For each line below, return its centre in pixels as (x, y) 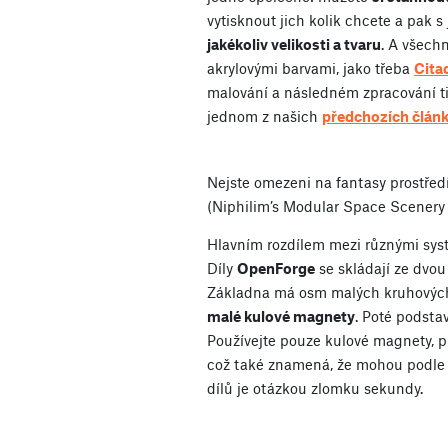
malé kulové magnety (281, 316)
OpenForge (276, 268)
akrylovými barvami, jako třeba (310, 67)
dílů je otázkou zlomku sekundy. (315, 388)
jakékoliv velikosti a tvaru (294, 43)
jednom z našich (264, 115)
